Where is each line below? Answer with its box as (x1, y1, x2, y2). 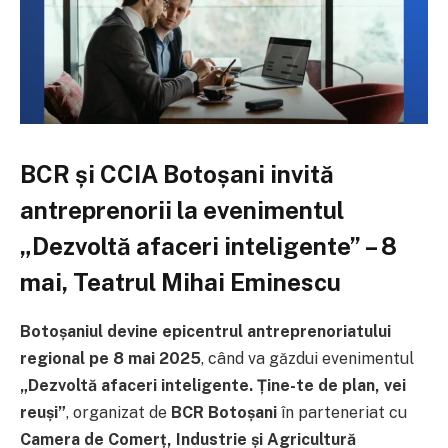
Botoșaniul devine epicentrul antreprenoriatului (20, 321, 391, 341)
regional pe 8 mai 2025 (20, 348, 201, 368)
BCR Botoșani (171, 402, 277, 422)
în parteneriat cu (277, 402, 407, 422)
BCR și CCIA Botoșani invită (20, 159, 334, 188)
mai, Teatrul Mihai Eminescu (20, 267, 341, 296)
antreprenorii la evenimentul (20, 195, 344, 224)
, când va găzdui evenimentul (201, 348, 414, 368)
